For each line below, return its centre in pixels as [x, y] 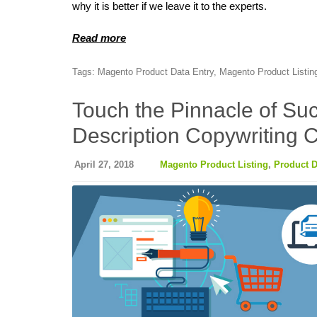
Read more [99, 38]
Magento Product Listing [214, 165]
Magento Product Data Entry [156, 72]
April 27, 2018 [104, 165]
